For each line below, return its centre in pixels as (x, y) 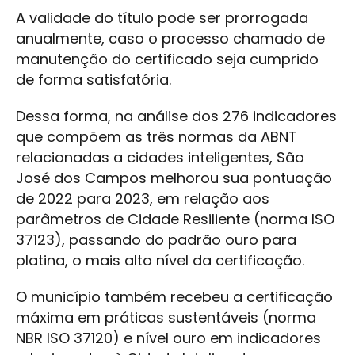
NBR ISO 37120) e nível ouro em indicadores (168, 338)
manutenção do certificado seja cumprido (167, 59)
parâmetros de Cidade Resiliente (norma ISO (175, 219)
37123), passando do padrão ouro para (156, 240)
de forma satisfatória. (95, 80)
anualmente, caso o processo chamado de (170, 39)
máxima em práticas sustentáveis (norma (166, 318)
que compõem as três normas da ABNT (157, 137)
